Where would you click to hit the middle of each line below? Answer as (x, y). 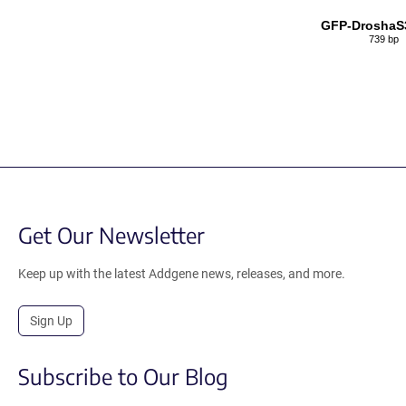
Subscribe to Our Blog (123, 376)
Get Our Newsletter (111, 235)
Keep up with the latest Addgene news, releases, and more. (182, 274)
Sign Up (51, 321)
